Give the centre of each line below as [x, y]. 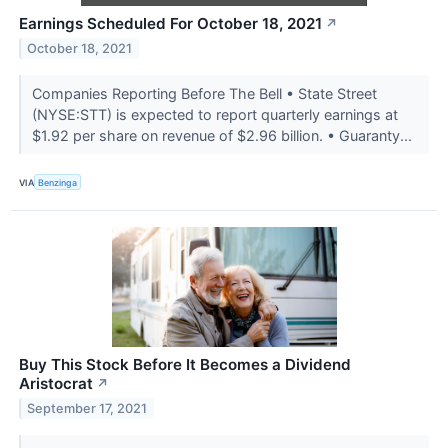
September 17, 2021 [87, 409]
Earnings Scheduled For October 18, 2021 [170, 24]
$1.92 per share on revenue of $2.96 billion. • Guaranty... [223, 136]
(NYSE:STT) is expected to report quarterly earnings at [214, 115]
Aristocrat [56, 384]
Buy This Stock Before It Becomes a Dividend [185, 365]
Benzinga [58, 182]
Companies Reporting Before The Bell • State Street [204, 94]
